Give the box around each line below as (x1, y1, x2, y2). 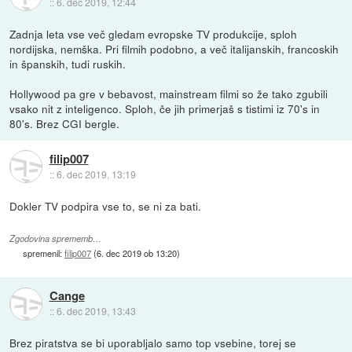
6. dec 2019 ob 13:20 (97, 247, 178, 260)
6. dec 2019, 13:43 (56, 304, 136, 318)
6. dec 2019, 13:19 (56, 167, 136, 181)
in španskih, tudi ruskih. (9, 55, 126, 71)
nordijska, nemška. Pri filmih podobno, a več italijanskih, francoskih (9, 40, 339, 57)
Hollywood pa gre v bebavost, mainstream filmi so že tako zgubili (9, 85, 328, 101)
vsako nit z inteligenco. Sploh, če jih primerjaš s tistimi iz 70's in (9, 100, 321, 116)
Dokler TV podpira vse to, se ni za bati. (9, 197, 202, 214)
